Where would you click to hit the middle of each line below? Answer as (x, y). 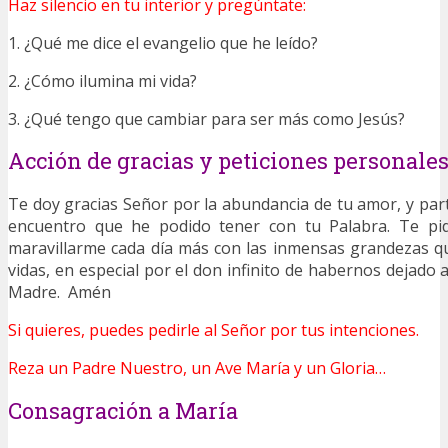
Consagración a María (123, 410)
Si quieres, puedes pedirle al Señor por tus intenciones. (213, 330)
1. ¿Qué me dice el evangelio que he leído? (163, 43)
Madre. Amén (59, 292)
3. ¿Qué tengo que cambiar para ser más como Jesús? (206, 119)
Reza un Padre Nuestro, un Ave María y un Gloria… (197, 368)
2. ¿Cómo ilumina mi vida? (102, 81)
